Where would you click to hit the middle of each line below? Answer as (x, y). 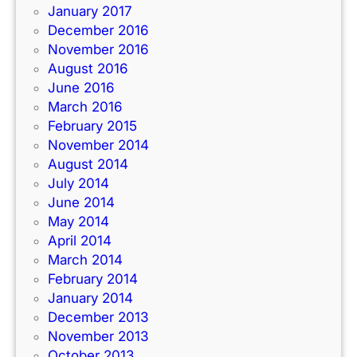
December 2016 (98, 31)
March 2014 (85, 260)
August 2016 (88, 69)
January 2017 (90, 12)
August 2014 (88, 165)
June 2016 (81, 88)
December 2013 (98, 318)
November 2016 (98, 50)
